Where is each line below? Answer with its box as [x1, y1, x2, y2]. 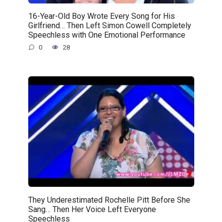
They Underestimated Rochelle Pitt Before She [28, 195, 190, 205]
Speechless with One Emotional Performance [28, 30, 185, 40]
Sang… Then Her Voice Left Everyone [28, 204, 156, 214]
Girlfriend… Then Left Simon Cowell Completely [28, 20, 191, 30]
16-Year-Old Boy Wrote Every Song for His [28, 11, 175, 21]
